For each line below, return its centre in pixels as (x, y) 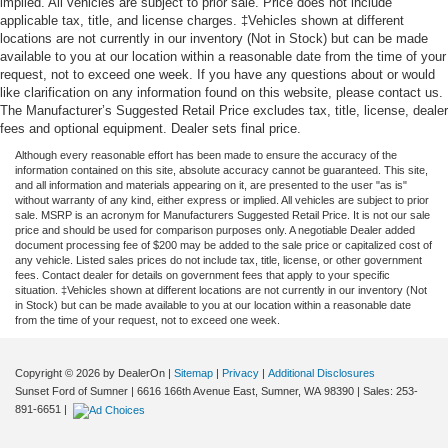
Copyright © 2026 (59, 373)
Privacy (240, 373)
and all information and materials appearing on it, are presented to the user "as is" (211, 185)
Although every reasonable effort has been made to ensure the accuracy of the (206, 155)
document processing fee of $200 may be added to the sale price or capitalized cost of (223, 245)
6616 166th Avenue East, (196, 391)
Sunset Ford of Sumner (71, 391)
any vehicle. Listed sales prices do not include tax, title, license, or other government (218, 260)
